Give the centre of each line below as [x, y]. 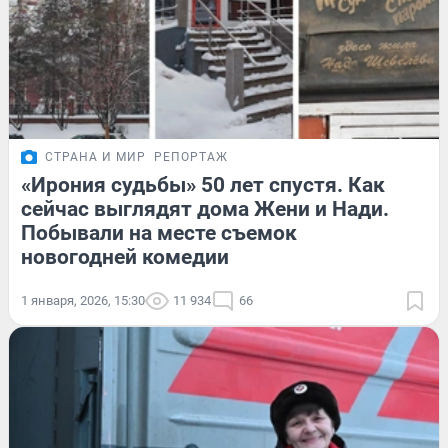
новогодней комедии [125, 256]
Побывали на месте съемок [159, 232]
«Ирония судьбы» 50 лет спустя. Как [203, 184]
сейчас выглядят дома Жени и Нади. [205, 208]
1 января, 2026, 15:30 [83, 300]
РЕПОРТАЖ [191, 156]
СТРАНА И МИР [95, 156]
